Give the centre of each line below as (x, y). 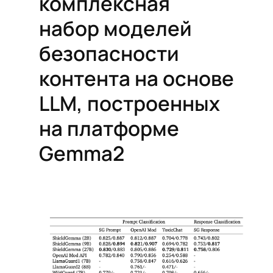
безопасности (109, 54)
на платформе (109, 129)
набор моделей (115, 29)
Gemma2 (82, 154)
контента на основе (136, 79)
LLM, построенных (129, 104)
